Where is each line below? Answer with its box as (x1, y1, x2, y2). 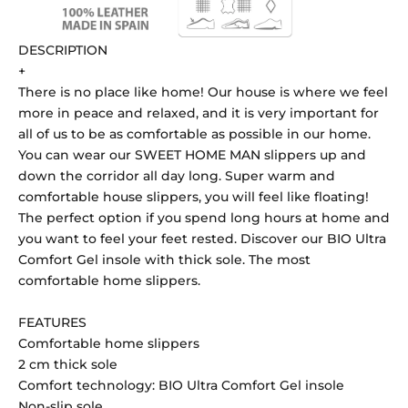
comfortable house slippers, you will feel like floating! (18, 188, 369, 205)
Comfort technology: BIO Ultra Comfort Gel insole (18, 376, 344, 393)
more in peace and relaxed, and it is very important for (18, 104, 379, 121)
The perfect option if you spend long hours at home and (18, 209, 390, 226)
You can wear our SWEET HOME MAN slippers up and (18, 146, 366, 163)
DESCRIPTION (18, 41, 107, 58)
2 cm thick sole (18, 355, 117, 372)
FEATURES (18, 313, 87, 331)
